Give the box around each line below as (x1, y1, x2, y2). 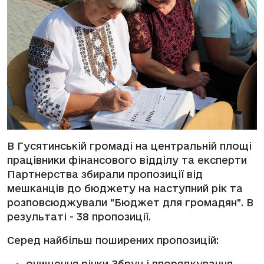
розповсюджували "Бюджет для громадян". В (7, 196, 253, 208)
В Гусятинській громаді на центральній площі (7, 140, 252, 151)
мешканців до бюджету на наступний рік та (7, 182, 243, 194)
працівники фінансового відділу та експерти (7, 154, 247, 166)
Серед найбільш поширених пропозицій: (7, 234, 219, 246)
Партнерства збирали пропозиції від (7, 168, 203, 180)
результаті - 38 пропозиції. (7, 210, 151, 222)
